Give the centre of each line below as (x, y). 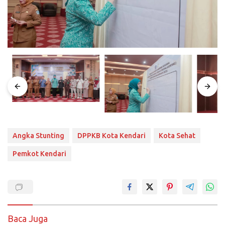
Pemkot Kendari (39, 154)
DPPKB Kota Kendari (111, 136)
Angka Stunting (38, 136)
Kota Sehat (177, 136)
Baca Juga (28, 219)
